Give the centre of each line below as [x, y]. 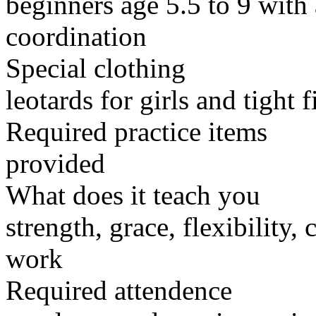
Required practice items [136, 132]
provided [55, 164]
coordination [76, 37]
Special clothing [96, 68]
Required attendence [119, 291]
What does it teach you [133, 195]
